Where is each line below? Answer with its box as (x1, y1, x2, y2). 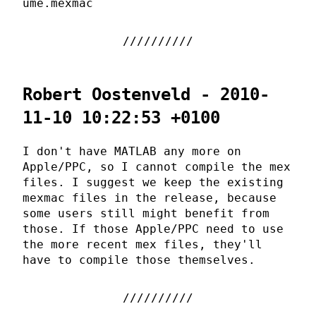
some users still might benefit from (23, 207, 269, 221)
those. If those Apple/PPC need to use (23, 222, 284, 236)
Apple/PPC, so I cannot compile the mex (23, 160, 291, 174)
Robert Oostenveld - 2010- (23, 85, 269, 105)
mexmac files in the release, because (23, 191, 276, 205)
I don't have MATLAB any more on (23, 145, 241, 159)
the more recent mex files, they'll (23, 238, 262, 252)
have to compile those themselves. (23, 253, 255, 267)
